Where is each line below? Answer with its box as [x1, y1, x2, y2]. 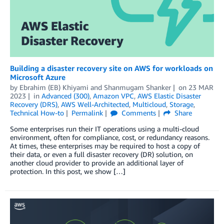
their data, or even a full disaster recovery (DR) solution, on [10, 149, 193, 158]
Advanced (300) [41, 91, 89, 100]
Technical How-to [10, 108, 64, 117]
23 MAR [188, 82, 213, 91]
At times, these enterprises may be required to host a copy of [10, 141, 200, 150]
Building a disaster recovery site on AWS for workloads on [10, 63, 213, 72]
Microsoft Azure [10, 72, 65, 81]
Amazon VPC [92, 91, 134, 100]
